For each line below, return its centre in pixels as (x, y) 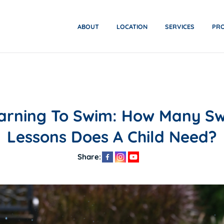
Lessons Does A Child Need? (112, 136)
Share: (89, 157)
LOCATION (132, 26)
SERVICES (179, 26)
